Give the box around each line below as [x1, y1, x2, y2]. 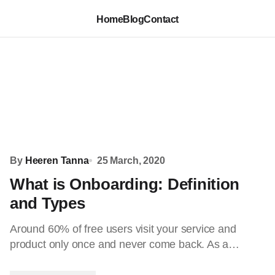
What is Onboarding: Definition [10, 175, 240, 193]
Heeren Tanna [25, 155, 89, 166]
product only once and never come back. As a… [10, 238, 240, 250]
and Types [10, 194, 85, 212]
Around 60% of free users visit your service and [10, 223, 236, 235]
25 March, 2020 [96, 155, 165, 166]
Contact [144, 14, 179, 25]
